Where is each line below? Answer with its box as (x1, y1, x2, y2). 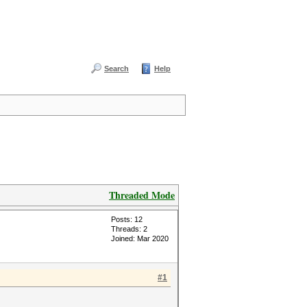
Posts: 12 (111, 215, 143, 223)
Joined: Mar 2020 (111, 234, 169, 243)
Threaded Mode (109, 188, 175, 202)
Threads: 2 (111, 225, 147, 233)
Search (104, 64, 129, 73)
